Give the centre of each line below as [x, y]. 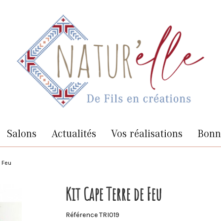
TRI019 [110, 215]
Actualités [74, 134]
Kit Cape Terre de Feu [114, 194]
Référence [82, 215]
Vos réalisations [147, 134]
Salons [21, 134]
